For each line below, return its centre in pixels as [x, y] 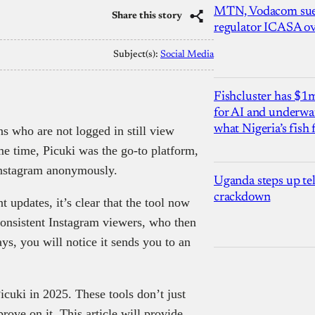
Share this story [147, 16]
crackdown [242, 197]
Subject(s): [137, 54]
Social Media [187, 54]
